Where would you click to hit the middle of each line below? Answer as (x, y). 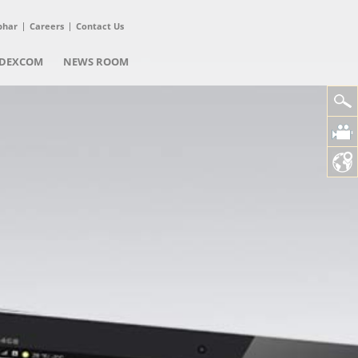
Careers (47, 26)
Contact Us (100, 26)
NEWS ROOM (96, 62)
